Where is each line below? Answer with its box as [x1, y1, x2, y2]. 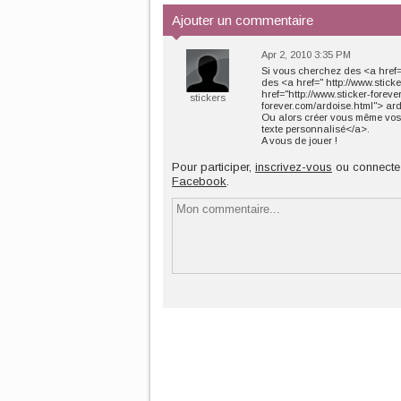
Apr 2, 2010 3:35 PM [261, 49, 351, 60]
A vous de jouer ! [261, 135, 337, 146]
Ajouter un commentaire [172, 13, 313, 28]
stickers [190, 92, 226, 103]
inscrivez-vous [255, 160, 332, 174]
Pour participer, [172, 160, 255, 174]
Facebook [172, 175, 226, 188]
